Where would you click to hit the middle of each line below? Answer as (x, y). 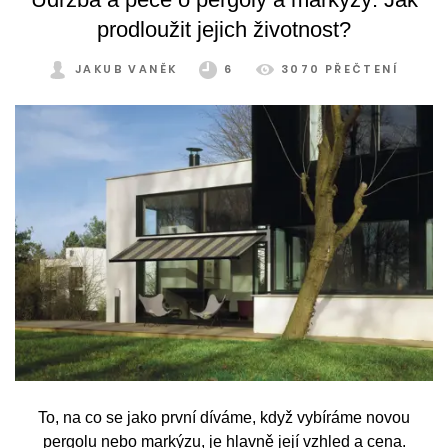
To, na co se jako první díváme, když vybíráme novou (224, 417)
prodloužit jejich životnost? (224, 29)
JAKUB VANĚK (126, 68)
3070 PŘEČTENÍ (339, 68)
